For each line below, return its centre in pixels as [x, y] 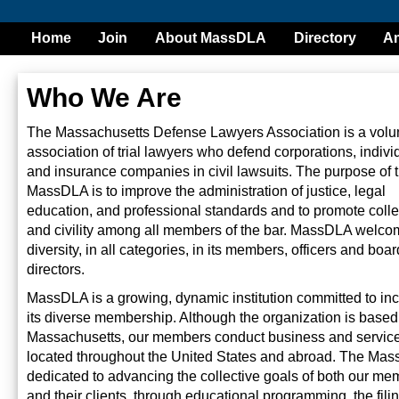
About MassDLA [211, 38]
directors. [56, 269]
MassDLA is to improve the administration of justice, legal [206, 191]
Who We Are [104, 98]
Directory [325, 38]
